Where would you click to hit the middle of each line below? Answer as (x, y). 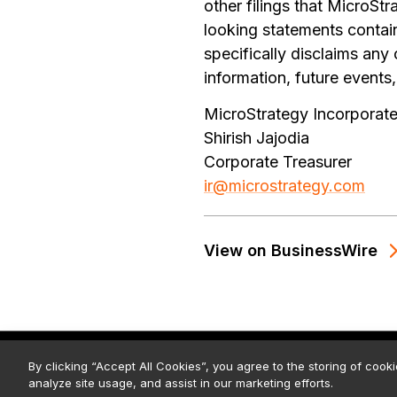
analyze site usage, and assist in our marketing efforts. (181, 383)
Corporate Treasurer (278, 162)
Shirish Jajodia (257, 138)
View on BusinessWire (291, 251)
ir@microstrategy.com (284, 186)
